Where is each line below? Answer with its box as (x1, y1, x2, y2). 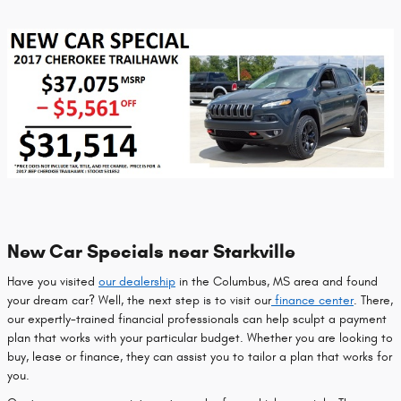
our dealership (98, 274, 175, 290)
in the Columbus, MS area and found (175, 274, 378, 290)
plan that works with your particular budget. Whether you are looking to (7, 330, 393, 346)
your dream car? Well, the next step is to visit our (7, 293, 271, 309)
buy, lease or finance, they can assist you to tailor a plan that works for (7, 349, 392, 365)
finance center (271, 293, 354, 309)
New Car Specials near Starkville (7, 239, 295, 263)
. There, (354, 293, 393, 309)
